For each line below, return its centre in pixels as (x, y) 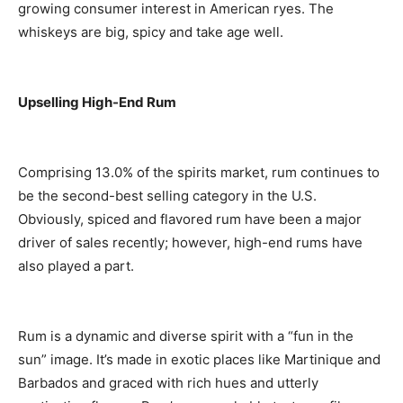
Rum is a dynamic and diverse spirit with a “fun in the (186, 336)
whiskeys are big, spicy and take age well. (151, 32)
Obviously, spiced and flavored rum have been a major (190, 219)
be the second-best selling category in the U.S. (167, 196)
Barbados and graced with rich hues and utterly (168, 383)
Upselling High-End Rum (97, 103)
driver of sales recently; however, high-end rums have (190, 243)
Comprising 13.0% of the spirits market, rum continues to (199, 173)
